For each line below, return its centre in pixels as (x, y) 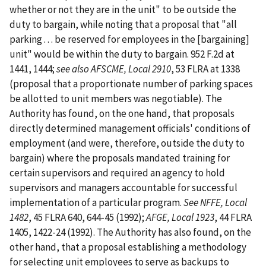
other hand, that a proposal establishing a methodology (128, 247)
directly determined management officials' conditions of (130, 128)
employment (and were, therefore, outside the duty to (127, 143)
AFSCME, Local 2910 (131, 69)
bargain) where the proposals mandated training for (120, 158)
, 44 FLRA (233, 217)
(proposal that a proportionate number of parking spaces (131, 83)
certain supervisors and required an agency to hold (117, 172)
